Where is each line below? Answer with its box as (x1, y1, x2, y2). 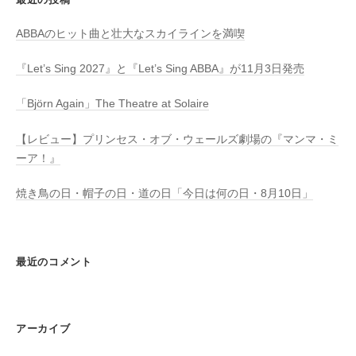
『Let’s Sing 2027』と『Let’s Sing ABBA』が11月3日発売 (16, 63, 304, 75)
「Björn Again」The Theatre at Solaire (16, 98, 209, 110)
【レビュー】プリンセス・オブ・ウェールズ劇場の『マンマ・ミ (16, 133, 339, 145)
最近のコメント (16, 255, 92, 268)
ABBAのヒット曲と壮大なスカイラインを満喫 (16, 27, 245, 40)
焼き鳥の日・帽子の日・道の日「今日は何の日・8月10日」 (16, 187, 313, 199)
